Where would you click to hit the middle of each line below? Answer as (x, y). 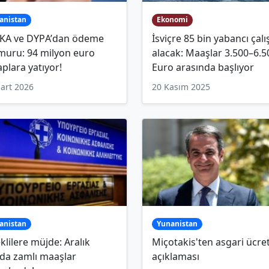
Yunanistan (177, 224)
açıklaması (176, 257)
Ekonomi (172, 20)
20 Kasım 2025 (181, 86)
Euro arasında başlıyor (203, 67)
